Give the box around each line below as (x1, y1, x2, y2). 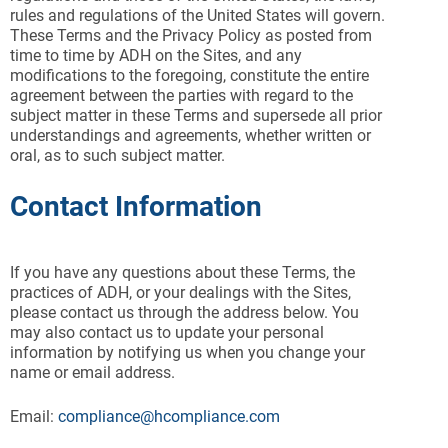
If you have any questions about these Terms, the (10, 263, 355, 282)
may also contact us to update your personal (10, 323, 324, 342)
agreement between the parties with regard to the (10, 86, 353, 105)
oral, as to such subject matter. (10, 146, 225, 165)
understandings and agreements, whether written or (10, 126, 371, 145)
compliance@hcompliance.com (58, 407, 280, 426)
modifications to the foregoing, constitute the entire (10, 66, 369, 85)
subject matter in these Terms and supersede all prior (10, 106, 382, 125)
